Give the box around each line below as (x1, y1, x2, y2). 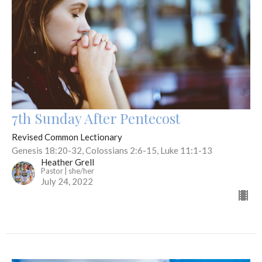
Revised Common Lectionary (12, 132, 122, 143)
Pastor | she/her (41, 166, 94, 176)
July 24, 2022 (41, 176, 93, 187)
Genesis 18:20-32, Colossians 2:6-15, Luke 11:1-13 (12, 145, 212, 156)
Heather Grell (41, 157, 94, 168)
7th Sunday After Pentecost (12, 109, 180, 128)
